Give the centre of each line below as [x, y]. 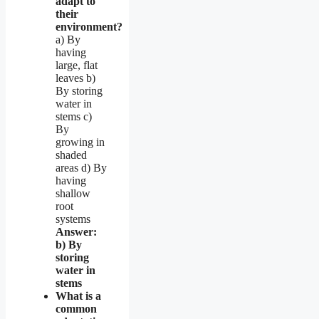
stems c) [74, 116]
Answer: [76, 231]
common [76, 308]
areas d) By [81, 167]
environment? [89, 26]
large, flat [77, 65]
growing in [80, 142]
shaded [71, 155]
